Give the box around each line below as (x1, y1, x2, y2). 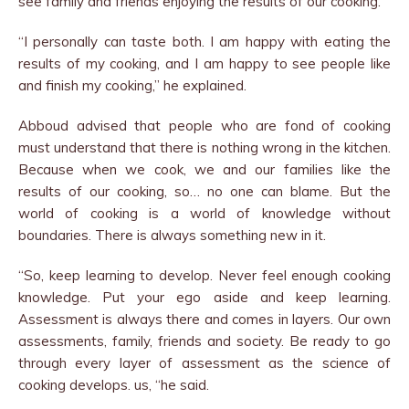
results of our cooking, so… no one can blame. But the (18, 182, 391, 200)
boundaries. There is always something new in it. (18, 225, 326, 244)
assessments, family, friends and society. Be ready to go (18, 331, 391, 350)
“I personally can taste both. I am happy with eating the (18, 32, 391, 50)
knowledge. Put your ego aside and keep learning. (18, 288, 391, 306)
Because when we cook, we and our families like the (18, 160, 391, 178)
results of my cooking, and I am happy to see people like (18, 54, 391, 72)
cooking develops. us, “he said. (18, 375, 209, 393)
